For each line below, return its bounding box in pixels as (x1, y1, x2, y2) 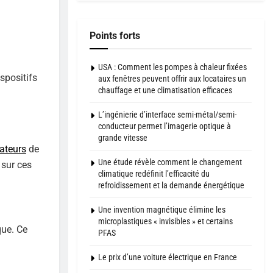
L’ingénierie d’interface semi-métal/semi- (98, 109, 236, 119)
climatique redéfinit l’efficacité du (98, 168, 210, 179)
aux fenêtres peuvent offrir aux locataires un (98, 73, 246, 83)
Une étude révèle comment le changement (98, 157, 242, 167)
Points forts (90, 29, 140, 41)
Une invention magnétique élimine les (98, 204, 225, 214)
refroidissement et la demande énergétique (98, 180, 244, 190)
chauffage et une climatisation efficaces (98, 85, 232, 95)
